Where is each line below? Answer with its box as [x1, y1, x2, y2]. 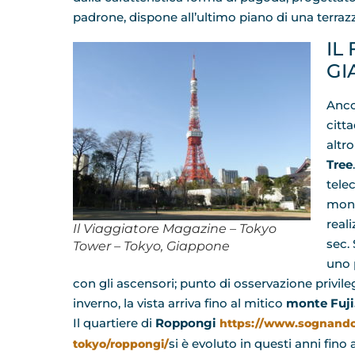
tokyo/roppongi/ [73, 337, 169, 352]
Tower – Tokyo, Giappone [73, 239, 230, 254]
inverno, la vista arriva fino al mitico [73, 296, 286, 311]
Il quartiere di [73, 315, 155, 331]
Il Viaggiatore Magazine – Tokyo [73, 221, 277, 237]
